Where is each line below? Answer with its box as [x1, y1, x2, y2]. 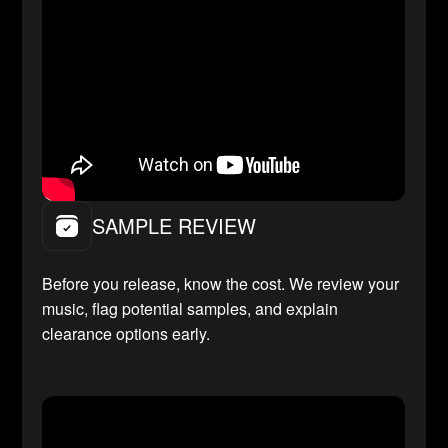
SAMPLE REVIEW [92, 211, 257, 241]
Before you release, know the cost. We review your [42, 272, 400, 296]
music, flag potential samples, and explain [42, 297, 339, 321]
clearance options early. [42, 322, 211, 346]
